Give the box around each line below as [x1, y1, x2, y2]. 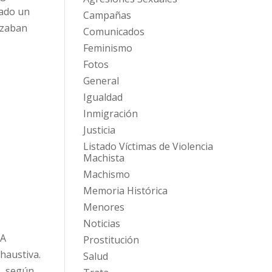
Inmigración [83, 107, 138, 121]
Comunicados [83, 25, 144, 39]
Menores [83, 200, 124, 214]
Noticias [83, 217, 120, 231]
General [83, 74, 119, 88]
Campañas [83, 8, 131, 22]
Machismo [83, 168, 130, 182]
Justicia [83, 123, 115, 137]
